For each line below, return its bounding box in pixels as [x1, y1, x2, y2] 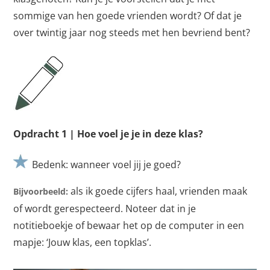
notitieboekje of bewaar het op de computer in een [13, 219, 245, 232]
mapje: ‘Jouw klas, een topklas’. [13, 236, 152, 249]
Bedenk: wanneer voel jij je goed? [30, 158, 181, 171]
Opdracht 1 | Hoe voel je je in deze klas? [13, 127, 204, 140]
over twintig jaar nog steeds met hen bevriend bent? [13, 26, 251, 39]
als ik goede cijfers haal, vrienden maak [71, 184, 248, 198]
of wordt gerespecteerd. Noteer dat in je [13, 202, 196, 215]
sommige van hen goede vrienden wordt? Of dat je [13, 9, 242, 22]
